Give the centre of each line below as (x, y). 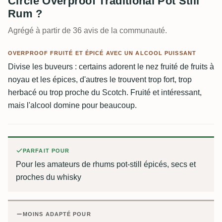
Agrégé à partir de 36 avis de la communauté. (87, 30)
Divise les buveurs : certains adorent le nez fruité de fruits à (111, 67)
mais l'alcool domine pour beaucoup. (72, 105)
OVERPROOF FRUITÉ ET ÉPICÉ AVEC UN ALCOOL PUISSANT (102, 53)
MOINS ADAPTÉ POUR (57, 214)
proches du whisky (49, 177)
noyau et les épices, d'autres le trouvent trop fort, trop (100, 80)
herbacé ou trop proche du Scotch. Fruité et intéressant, (105, 92)
